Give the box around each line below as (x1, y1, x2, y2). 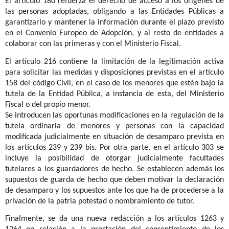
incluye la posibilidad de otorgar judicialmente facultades (5, 154, 224, 163)
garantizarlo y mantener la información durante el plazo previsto (5, 18, 224, 27)
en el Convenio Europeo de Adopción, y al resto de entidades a (5, 29, 224, 38)
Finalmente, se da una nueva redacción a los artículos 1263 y (5, 214, 224, 223)
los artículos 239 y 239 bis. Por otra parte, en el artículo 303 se (5, 143, 224, 152)
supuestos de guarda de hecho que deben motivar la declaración (5, 175, 224, 184)
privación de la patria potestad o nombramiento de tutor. (5, 197, 194, 205)
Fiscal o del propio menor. (5, 100, 90, 109)
